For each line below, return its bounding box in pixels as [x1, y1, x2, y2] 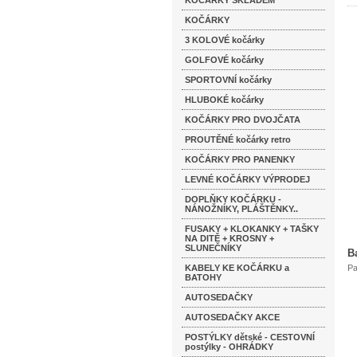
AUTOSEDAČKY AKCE [185, 312, 280, 322]
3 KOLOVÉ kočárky [185, 35, 265, 45]
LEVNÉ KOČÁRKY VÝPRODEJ [185, 175, 310, 184]
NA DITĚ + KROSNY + [185, 233, 274, 243]
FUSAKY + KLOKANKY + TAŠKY [185, 224, 319, 233]
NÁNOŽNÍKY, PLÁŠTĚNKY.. [185, 204, 298, 214]
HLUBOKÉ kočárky [185, 95, 264, 104]
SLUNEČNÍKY [185, 243, 241, 253]
